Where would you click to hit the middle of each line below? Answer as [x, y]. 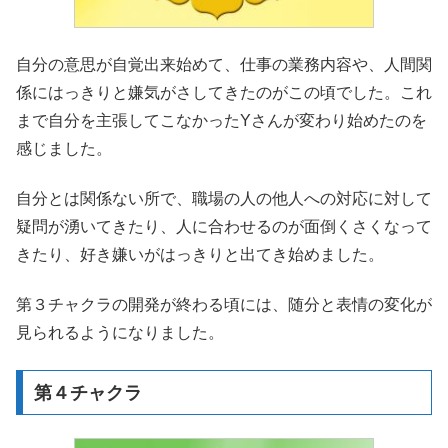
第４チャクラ [87, 392]
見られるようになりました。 [120, 333]
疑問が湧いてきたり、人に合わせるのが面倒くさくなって [224, 227]
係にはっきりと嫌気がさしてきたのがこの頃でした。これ [224, 92]
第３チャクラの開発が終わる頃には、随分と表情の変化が [224, 305]
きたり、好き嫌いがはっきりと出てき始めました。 [200, 255]
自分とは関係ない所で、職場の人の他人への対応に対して [224, 199]
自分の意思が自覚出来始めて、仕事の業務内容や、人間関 [224, 64]
